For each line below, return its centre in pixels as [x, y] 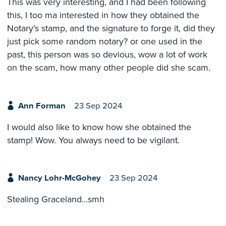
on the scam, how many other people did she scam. [109, 68]
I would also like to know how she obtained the [99, 127]
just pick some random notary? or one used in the [105, 42]
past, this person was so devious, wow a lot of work [107, 55]
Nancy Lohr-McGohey [59, 178]
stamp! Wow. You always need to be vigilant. [93, 140]
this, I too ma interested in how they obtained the [103, 15]
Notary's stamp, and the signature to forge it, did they [111, 29]
